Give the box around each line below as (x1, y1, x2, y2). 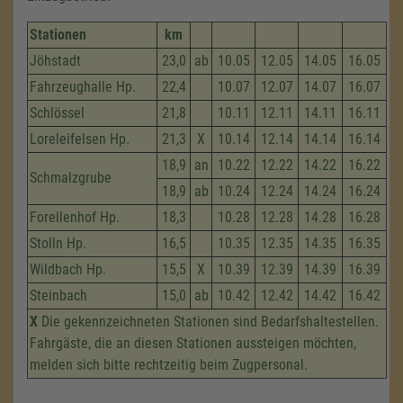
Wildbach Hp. (30, 261, 106, 278)
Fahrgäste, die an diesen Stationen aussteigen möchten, (30, 335, 356, 352)
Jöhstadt (30, 52, 81, 69)
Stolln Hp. (30, 235, 86, 252)
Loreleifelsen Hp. (30, 130, 130, 148)
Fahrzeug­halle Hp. (30, 78, 136, 95)
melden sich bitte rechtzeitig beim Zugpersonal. (30, 356, 308, 373)
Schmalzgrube (30, 169, 112, 186)
